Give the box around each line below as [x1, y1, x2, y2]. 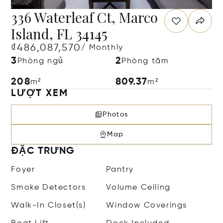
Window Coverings [106, 202, 188, 210]
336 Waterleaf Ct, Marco [11, 8, 158, 26]
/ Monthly [81, 44, 123, 52]
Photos [103, 111, 128, 118]
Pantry [106, 166, 134, 174]
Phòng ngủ [17, 57, 64, 65]
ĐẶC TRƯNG [11, 146, 75, 156]
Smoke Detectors [11, 184, 86, 192]
